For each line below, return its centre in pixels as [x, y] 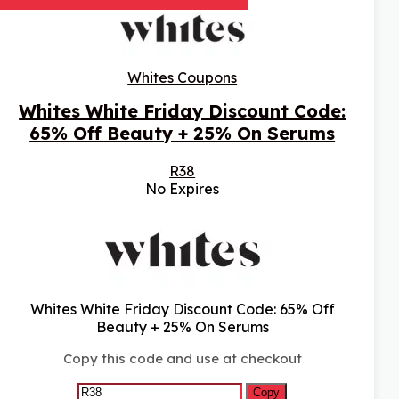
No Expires [183, 189]
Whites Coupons [183, 78]
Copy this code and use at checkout [182, 359]
